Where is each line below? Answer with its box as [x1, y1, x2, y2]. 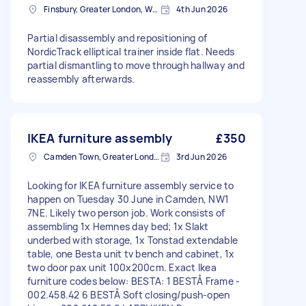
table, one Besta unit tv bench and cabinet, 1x [27, 247, 235, 261]
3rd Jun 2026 [176, 151, 227, 163]
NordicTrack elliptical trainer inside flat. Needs [27, 45, 235, 59]
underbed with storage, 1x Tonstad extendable [27, 234, 238, 247]
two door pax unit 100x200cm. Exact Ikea [27, 261, 217, 275]
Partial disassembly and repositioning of [27, 31, 207, 45]
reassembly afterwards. [27, 72, 135, 86]
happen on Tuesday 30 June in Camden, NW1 [27, 193, 229, 206]
